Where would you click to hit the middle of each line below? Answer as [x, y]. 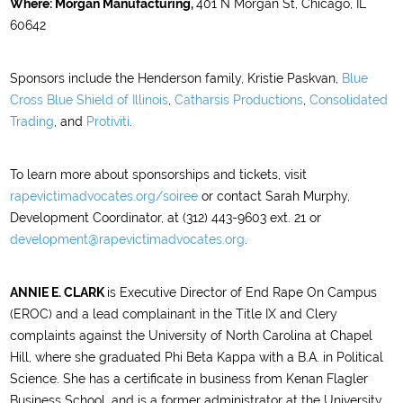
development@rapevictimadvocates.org [128, 239]
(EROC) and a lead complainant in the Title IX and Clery [174, 314]
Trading [32, 121]
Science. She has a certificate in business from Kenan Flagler [189, 379]
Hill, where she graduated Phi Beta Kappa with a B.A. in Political [197, 357]
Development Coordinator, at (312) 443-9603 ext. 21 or [166, 218]
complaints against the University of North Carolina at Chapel [192, 336]
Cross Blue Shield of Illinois [90, 100]
